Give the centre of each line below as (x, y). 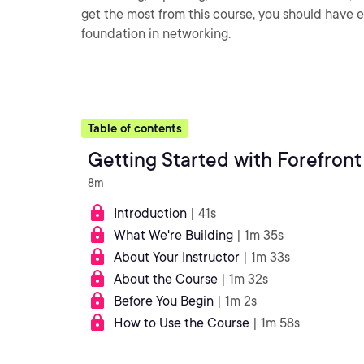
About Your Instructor (177, 257)
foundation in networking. (156, 34)
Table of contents (135, 128)
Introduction (150, 213)
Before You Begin (164, 301)
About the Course (166, 279)
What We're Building (173, 235)
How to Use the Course (182, 323)
